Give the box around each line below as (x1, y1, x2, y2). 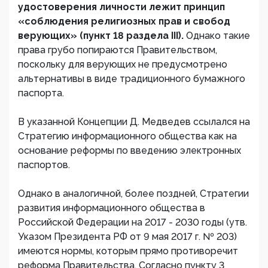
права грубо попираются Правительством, (18, 44, 217, 56)
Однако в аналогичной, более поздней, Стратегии (18, 188, 249, 199)
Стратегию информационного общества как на (18, 130, 237, 142)
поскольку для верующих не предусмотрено (18, 59, 227, 70)
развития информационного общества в (18, 202, 205, 214)
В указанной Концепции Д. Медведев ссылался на (18, 116, 250, 127)
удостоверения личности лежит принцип (18, 1, 225, 13)
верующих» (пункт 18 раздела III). (18, 30, 186, 41)
